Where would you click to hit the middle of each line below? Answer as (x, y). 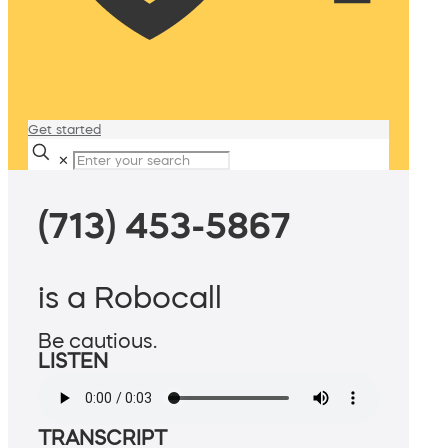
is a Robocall (130, 297)
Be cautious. (97, 341)
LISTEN (73, 361)
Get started (64, 129)
